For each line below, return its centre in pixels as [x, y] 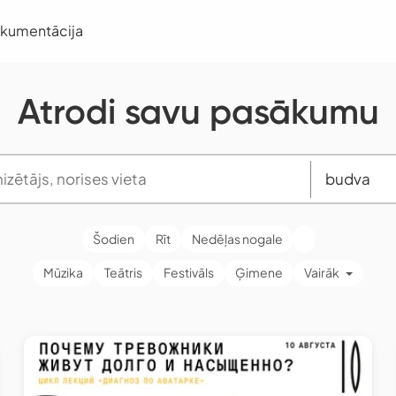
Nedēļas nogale [237, 238]
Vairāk [321, 273]
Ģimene [259, 273]
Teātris [123, 273]
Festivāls [188, 273]
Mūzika [63, 273]
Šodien [113, 238]
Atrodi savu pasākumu [198, 111]
